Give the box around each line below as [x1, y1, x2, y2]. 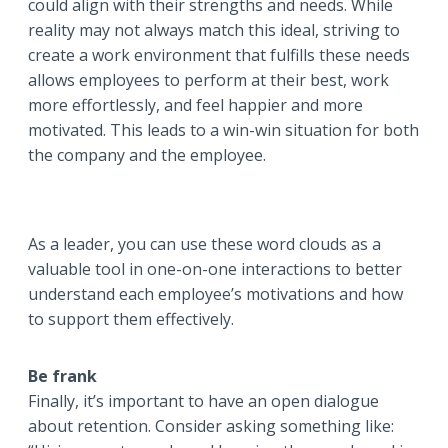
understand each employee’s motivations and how [28, 283, 403, 306]
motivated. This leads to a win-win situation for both [28, 119, 419, 142]
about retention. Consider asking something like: [28, 415, 394, 438]
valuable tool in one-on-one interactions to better [28, 258, 402, 281]
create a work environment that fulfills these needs [28, 44, 410, 67]
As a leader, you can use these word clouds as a [28, 233, 381, 256]
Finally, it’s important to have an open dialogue [28, 390, 379, 413]
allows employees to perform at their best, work [28, 69, 389, 92]
